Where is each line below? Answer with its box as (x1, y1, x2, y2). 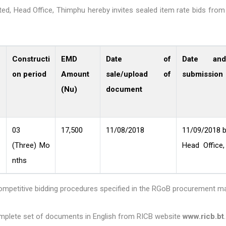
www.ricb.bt (183, 212, 224, 221)
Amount (61, 70, 89, 79)
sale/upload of (105, 70, 171, 79)
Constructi (12, 54, 50, 64)
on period (12, 70, 46, 79)
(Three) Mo (12, 141, 50, 150)
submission (182, 70, 223, 79)
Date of (105, 54, 171, 64)
